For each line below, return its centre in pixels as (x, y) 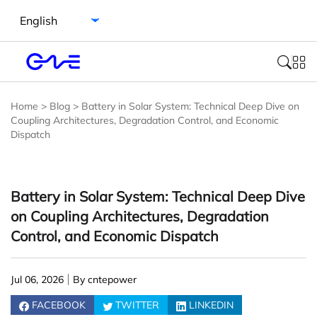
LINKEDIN (211, 305)
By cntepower (105, 279)
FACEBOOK (59, 305)
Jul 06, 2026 (37, 279)
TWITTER (137, 305)
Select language (46, 12)
